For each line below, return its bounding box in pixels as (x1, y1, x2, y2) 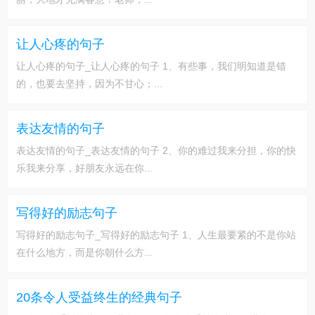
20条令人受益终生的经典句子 (16, 290, 182, 304)
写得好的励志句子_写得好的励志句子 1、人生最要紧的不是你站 (16, 229, 296, 240)
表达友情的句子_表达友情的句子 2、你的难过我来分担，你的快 (16, 145, 296, 156)
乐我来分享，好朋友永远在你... (16, 162, 153, 174)
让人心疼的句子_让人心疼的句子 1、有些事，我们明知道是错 (16, 60, 286, 72)
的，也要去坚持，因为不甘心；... (16, 78, 162, 89)
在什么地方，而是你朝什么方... (16, 247, 153, 258)
